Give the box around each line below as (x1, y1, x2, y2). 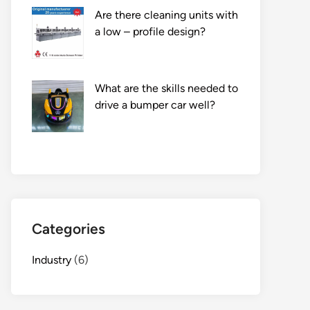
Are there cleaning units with (95, 8, 238, 21)
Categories (32, 219, 105, 237)
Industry (32, 253, 71, 266)
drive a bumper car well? (95, 98, 215, 111)
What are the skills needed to (95, 81, 238, 95)
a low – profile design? (95, 24, 206, 38)
